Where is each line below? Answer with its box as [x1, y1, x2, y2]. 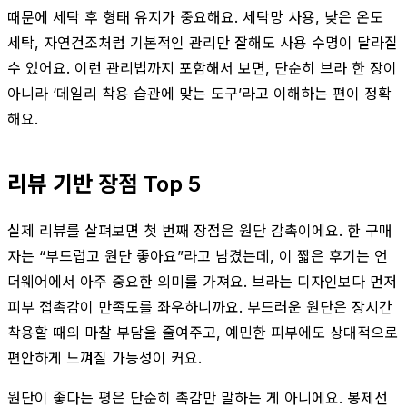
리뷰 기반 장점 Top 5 [7, 170, 201, 197]
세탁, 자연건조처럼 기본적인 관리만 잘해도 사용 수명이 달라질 [7, 33, 398, 52]
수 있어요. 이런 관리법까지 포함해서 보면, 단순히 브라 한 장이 [7, 58, 397, 77]
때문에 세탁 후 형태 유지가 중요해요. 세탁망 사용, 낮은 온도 [7, 7, 383, 26]
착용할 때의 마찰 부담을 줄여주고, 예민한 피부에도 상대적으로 [7, 323, 398, 342]
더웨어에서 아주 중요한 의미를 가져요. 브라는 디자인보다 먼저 [7, 272, 397, 291]
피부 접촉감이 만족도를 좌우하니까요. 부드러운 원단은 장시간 [7, 297, 392, 316]
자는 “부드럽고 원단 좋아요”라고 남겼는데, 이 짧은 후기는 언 [7, 246, 388, 265]
